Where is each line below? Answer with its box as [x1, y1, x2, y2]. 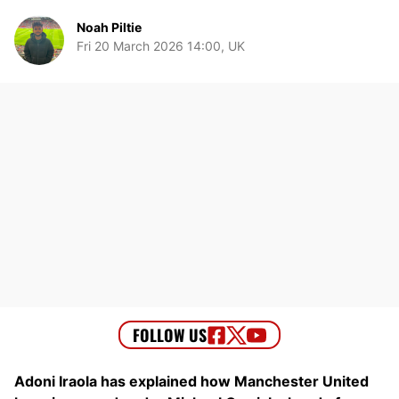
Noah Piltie [77, 19, 142, 35]
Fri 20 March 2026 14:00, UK [77, 38, 245, 54]
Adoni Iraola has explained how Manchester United [14, 372, 369, 391]
